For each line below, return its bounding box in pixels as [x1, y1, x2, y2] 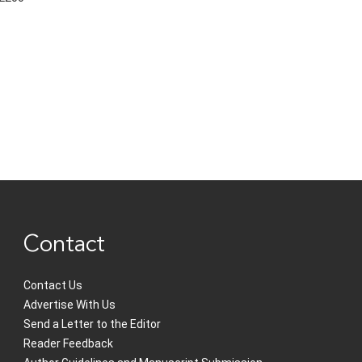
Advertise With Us [23, 298, 116, 312]
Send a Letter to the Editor [23, 318, 162, 331]
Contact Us [23, 279, 83, 293]
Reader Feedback [23, 337, 114, 351]
